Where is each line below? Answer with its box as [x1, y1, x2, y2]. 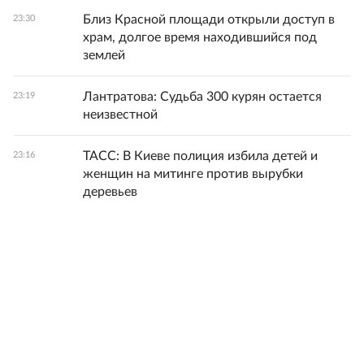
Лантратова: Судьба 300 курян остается [83, 90, 322, 104]
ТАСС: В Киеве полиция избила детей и [83, 149, 318, 163]
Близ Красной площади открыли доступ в [83, 13, 335, 27]
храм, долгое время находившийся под [83, 31, 317, 45]
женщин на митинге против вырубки [83, 167, 303, 181]
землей [83, 49, 125, 63]
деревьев [83, 185, 137, 199]
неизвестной [83, 108, 158, 122]
